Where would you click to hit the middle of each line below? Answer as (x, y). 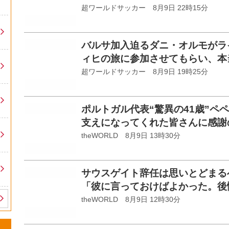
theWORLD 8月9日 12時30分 (131, 200)
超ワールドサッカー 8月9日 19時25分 (145, 72)
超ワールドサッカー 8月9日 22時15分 (145, 8)
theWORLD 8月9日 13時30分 (131, 136)
